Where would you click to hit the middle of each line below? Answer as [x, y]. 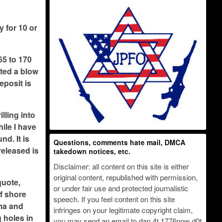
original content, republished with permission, [126, 177]
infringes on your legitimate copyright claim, [123, 210]
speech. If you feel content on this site [114, 199]
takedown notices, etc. [92, 151]
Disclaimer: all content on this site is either [121, 166]
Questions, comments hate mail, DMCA [120, 142]
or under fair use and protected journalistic [121, 188]
